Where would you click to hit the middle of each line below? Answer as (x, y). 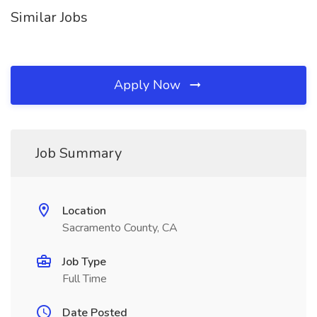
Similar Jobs (49, 17)
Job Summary (79, 153)
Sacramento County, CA (120, 228)
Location (84, 211)
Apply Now (149, 85)
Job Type (84, 262)
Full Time (85, 279)
